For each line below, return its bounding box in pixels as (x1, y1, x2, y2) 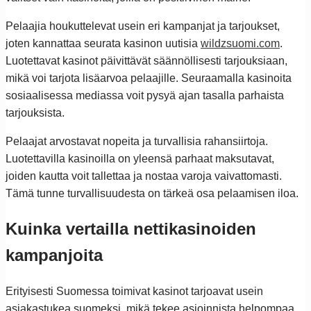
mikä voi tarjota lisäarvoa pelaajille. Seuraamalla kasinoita (6, 72, 292, 84)
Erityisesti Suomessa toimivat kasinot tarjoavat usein (6, 285, 263, 297)
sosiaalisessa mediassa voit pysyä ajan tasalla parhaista (6, 89, 284, 101)
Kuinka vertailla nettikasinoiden (6, 219, 256, 238)
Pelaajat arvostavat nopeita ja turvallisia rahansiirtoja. (6, 135, 268, 147)
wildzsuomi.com (201, 37, 280, 49)
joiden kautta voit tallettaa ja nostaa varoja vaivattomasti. (6, 169, 282, 182)
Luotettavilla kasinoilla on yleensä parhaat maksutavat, (6, 152, 274, 165)
